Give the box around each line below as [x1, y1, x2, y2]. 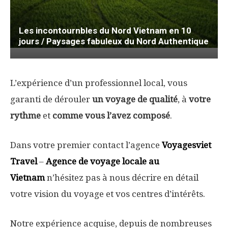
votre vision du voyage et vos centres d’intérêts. [10, 189, 205, 199]
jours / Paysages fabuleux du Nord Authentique [19, 36, 209, 47]
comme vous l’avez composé [50, 110, 170, 121]
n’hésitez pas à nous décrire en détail [47, 173, 198, 183]
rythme [10, 110, 41, 121]
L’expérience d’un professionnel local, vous [10, 78, 187, 89]
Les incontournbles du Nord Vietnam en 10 [19, 25, 191, 36]
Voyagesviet [162, 140, 211, 151]
